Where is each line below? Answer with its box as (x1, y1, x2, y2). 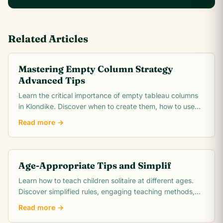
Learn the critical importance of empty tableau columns (18, 91, 198, 100)
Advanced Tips (18, 75, 85, 86)
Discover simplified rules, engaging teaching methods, (18, 187, 195, 196)
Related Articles (8, 32, 88, 45)
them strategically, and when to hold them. (18, 113, 157, 121)
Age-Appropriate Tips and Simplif (18, 160, 171, 171)
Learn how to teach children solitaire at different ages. (18, 176, 194, 185)
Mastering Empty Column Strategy (18, 63, 173, 75)
